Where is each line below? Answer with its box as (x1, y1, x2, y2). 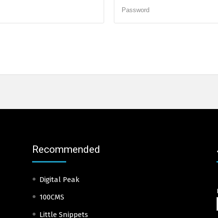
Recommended (32, 143, 100, 155)
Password (122, 6, 149, 14)
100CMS (39, 192, 64, 201)
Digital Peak (39, 175, 79, 184)
